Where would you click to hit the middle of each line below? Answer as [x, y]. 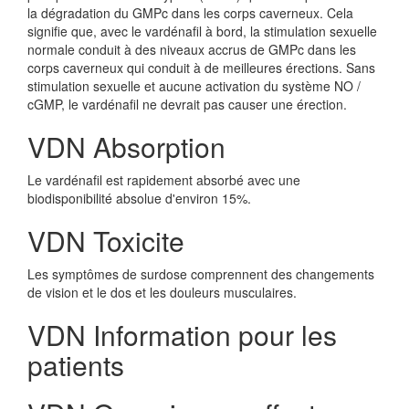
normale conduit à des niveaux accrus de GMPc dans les [192, 49]
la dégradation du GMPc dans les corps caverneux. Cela [190, 13]
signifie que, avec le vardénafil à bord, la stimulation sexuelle [202, 31]
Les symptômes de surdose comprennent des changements [201, 274]
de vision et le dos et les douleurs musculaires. [162, 292]
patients [76, 365]
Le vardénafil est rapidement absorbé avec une [164, 180]
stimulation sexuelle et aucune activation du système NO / [194, 86]
